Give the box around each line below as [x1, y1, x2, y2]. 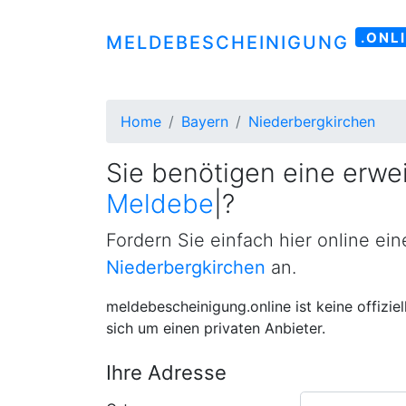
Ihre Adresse [106, 361, 227, 384]
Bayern [181, 112, 228, 130]
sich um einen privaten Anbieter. [106, 319, 325, 337]
